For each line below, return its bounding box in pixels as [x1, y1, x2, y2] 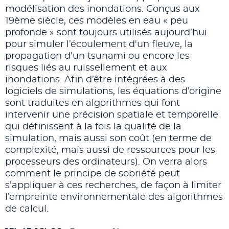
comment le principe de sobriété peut [5, 169, 180, 178]
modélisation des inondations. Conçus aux [5, 5, 200, 14]
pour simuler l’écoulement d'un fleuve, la [5, 40, 193, 49]
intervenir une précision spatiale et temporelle [5, 110, 218, 120]
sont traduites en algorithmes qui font [5, 99, 180, 108]
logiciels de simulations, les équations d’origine [5, 87, 221, 96]
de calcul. [5, 204, 49, 214]
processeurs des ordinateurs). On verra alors [5, 157, 207, 167]
